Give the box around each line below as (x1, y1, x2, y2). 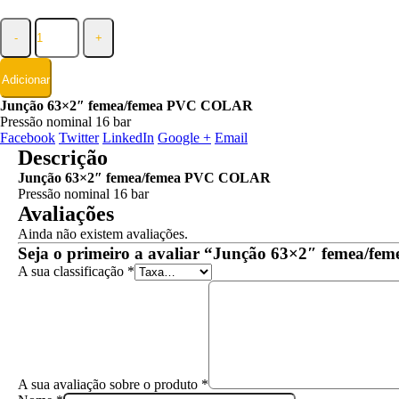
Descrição (18, 145, 108, 169)
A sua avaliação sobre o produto (18, 376, 201, 392)
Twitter (59, 129, 99, 145)
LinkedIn (102, 129, 154, 145)
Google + (158, 129, 211, 145)
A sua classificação (18, 263, 127, 279)
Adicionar (2, 72, 50, 86)
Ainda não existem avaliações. (18, 225, 188, 241)
